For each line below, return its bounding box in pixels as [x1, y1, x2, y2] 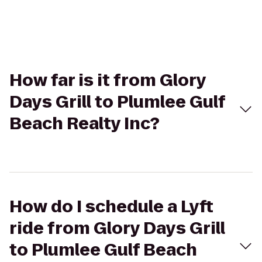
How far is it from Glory [9, 69, 206, 92]
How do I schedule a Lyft [9, 195, 213, 218]
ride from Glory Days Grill [9, 217, 225, 240]
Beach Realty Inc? [9, 112, 160, 135]
